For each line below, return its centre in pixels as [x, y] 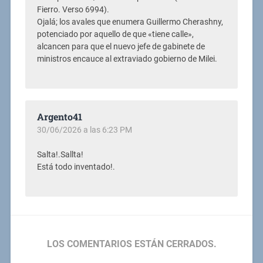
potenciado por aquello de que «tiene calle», [115, 34]
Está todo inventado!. [76, 167]
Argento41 [59, 116]
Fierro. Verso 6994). [73, 9]
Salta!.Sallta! [60, 154]
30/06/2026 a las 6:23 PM [84, 129]
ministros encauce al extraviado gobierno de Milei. [127, 59]
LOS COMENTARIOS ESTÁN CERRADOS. [131, 244]
